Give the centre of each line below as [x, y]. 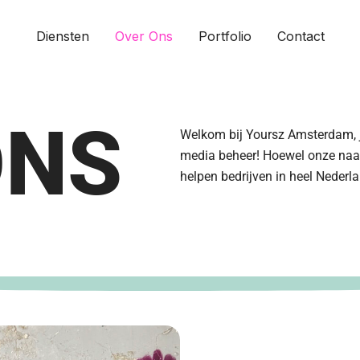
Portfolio [225, 36]
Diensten [62, 36]
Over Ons [143, 36]
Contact [301, 36]
